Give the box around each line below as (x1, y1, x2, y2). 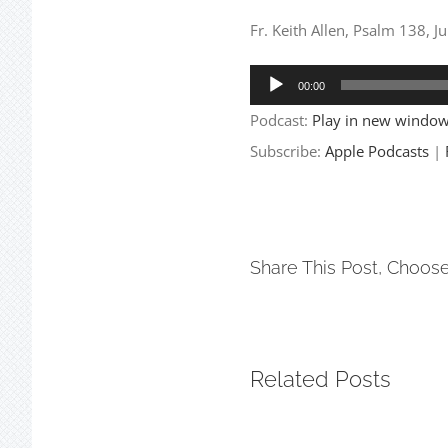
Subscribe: (249, 140, 325, 161)
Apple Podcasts (324, 140, 429, 161)
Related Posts (249, 366, 391, 393)
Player (248, 98, 292, 119)
